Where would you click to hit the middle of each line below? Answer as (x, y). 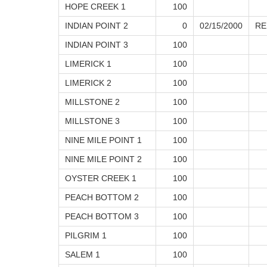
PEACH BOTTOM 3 (102, 217)
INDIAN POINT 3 (97, 45)
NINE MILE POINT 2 (103, 159)
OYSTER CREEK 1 (101, 178)
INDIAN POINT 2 (97, 26)
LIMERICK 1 (88, 64)
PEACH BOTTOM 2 (102, 198)
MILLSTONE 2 (92, 102)
